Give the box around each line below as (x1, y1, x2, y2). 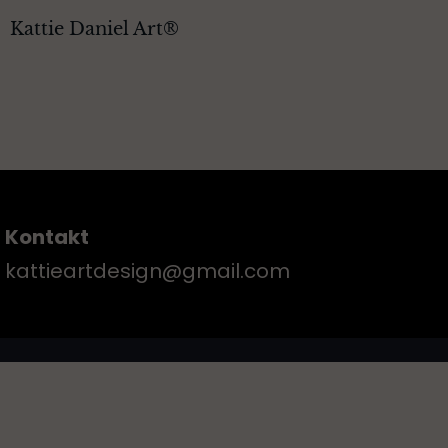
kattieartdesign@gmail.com (5, 257, 290, 285)
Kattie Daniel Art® (10, 18, 179, 40)
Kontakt (5, 223, 89, 251)
